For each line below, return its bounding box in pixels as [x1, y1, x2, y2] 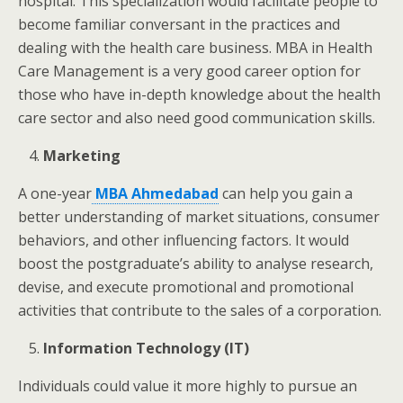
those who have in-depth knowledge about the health [18, 85, 381, 104]
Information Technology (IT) [43, 338, 250, 358]
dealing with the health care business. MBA [18, 38, 308, 58]
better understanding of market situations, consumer [18, 207, 380, 227]
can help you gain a [219, 184, 353, 203]
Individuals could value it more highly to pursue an [18, 376, 357, 396]
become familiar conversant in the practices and [18, 14, 340, 34]
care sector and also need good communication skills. [18, 108, 375, 128]
